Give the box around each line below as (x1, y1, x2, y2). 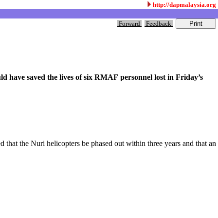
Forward (117, 20, 142, 27)
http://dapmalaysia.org (153, 1, 216, 8)
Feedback (145, 20, 173, 27)
